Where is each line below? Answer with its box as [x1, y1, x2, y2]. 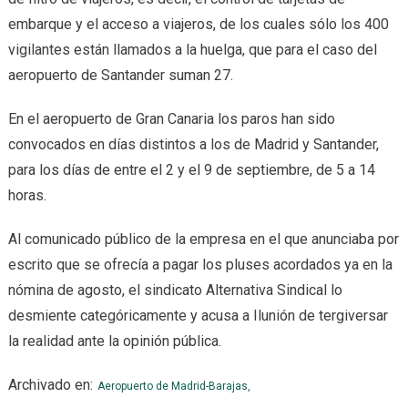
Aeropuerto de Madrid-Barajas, [97, 380, 250, 393]
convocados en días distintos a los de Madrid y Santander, [7, 136, 379, 153]
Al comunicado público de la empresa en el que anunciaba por [7, 230, 399, 248]
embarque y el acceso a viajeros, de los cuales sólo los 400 [7, 15, 389, 33]
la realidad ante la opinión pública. [7, 332, 221, 350]
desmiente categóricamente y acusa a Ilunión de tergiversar [7, 307, 388, 324]
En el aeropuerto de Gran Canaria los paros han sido [7, 110, 335, 127]
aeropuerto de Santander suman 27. [7, 66, 233, 84]
